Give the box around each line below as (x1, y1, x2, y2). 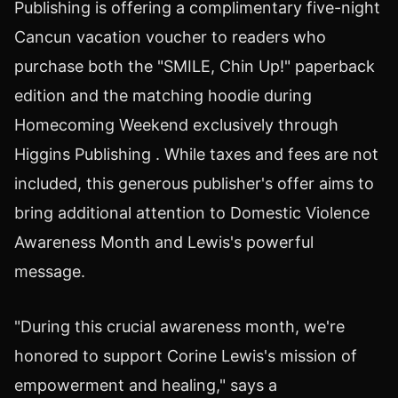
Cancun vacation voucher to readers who (14, 28, 326, 47)
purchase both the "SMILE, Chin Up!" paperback (14, 57, 375, 76)
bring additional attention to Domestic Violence (14, 203, 370, 223)
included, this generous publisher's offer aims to (14, 174, 374, 194)
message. (14, 262, 85, 282)
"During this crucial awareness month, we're (14, 317, 345, 337)
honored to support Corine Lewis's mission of (14, 346, 357, 366)
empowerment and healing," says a (14, 376, 277, 395)
